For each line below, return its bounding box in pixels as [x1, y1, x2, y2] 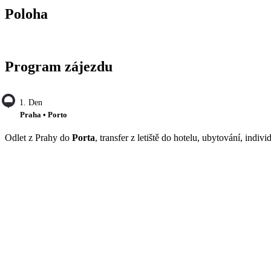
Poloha [5, 5, 48, 22]
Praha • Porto [20, 109, 67, 119]
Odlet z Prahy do [5, 132, 72, 143]
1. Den [19, 97, 42, 107]
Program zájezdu [5, 58, 113, 74]
